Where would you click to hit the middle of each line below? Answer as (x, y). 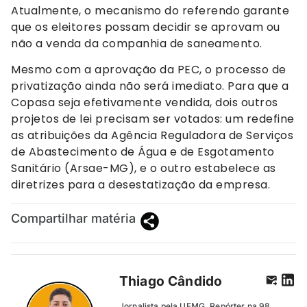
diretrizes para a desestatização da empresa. (140, 185)
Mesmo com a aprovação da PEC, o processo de (149, 70)
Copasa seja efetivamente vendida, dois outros (145, 103)
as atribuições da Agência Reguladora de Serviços (152, 136)
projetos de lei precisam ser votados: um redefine (153, 119)
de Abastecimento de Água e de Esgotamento (143, 152)
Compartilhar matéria (73, 218)
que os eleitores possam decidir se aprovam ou (146, 27)
